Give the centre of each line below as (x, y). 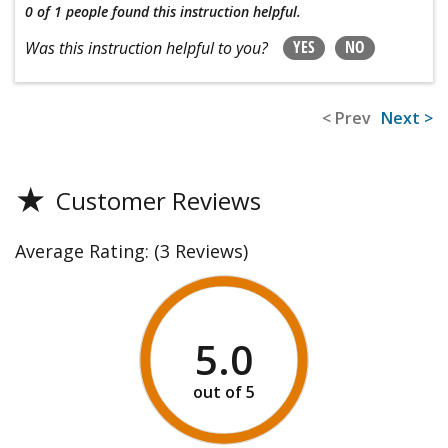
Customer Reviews (158, 200)
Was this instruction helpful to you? (146, 47)
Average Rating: (84, 250)
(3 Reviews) (201, 250)
